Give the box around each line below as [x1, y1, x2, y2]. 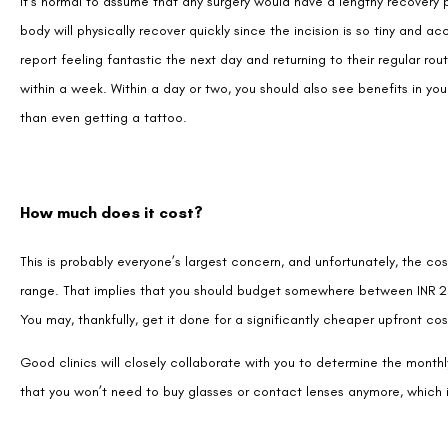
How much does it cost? [20, 128, 203, 148]
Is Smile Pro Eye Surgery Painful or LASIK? [20, 402, 339, 422]
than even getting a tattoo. [20, 35, 187, 52]
